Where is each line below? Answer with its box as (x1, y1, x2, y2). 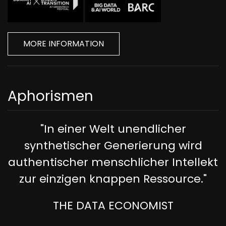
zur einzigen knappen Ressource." (19, 171, 207, 187)
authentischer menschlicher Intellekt (8, 154, 218, 171)
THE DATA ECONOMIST (52, 198, 174, 214)
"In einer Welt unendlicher (40, 121, 186, 137)
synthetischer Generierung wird (24, 138, 202, 154)
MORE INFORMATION (23, 38, 104, 50)
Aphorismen (8, 86, 93, 106)
